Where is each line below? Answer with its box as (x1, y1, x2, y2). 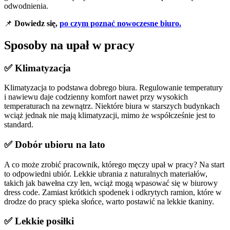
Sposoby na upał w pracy (4, 38, 135, 52)
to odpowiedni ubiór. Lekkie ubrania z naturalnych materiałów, (4, 169, 207, 178)
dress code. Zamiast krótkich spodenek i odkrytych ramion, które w (4, 187, 222, 197)
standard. (4, 120, 33, 129)
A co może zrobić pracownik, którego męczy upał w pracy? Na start (4, 160, 224, 169)
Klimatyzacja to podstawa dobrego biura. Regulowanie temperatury (4, 83, 223, 92)
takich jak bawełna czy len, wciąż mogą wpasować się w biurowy (4, 178, 218, 187)
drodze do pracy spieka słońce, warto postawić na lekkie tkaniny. (4, 197, 214, 206)
